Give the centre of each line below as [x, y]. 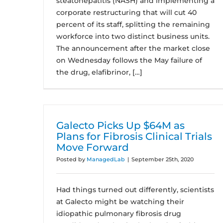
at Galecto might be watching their [120, 202]
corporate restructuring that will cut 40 [126, 12]
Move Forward [93, 147]
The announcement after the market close [133, 48]
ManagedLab [106, 159]
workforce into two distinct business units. [133, 36]
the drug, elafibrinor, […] [99, 72]
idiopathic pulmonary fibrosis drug [119, 214]
